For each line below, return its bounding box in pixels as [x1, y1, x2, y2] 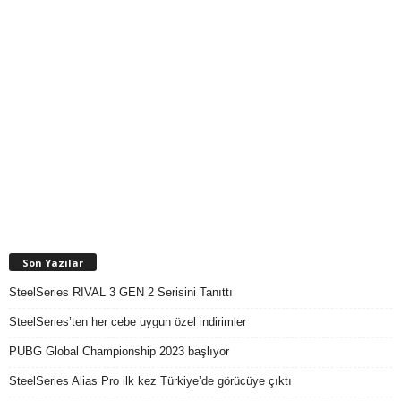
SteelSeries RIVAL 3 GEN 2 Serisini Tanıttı [9, 286, 233, 300]
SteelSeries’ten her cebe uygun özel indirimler [9, 315, 246, 329]
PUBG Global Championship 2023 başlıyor [9, 345, 229, 359]
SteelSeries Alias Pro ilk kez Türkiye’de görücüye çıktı [9, 374, 292, 388]
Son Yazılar [22, 256, 83, 270]
